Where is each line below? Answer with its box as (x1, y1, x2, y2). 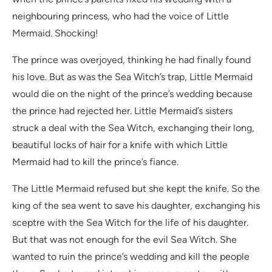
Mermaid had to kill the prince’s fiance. (12, 156, 178, 168)
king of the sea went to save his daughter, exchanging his (12, 200, 260, 212)
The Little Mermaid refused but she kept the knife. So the (12, 183, 260, 195)
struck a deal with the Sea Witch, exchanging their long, (12, 122, 254, 134)
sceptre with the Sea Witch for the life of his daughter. (12, 217, 248, 229)
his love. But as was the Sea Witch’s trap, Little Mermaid (12, 71, 253, 83)
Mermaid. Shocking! (12, 27, 98, 39)
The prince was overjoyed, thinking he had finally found (12, 54, 251, 66)
